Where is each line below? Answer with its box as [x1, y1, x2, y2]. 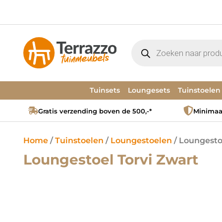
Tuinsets [90, 86, 120, 95]
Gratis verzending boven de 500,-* [38, 107, 152, 115]
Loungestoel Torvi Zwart [23, 151, 198, 168]
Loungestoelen [111, 136, 172, 145]
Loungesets [128, 86, 170, 95]
